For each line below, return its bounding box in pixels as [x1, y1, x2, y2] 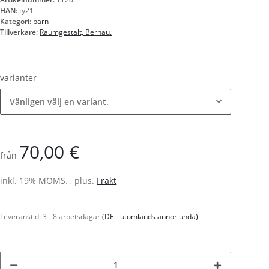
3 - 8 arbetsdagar [43, 211, 103, 222]
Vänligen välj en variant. [10, 96, 109, 108]
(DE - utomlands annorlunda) [102, 211, 199, 222]
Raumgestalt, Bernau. [40, 27, 112, 38]
